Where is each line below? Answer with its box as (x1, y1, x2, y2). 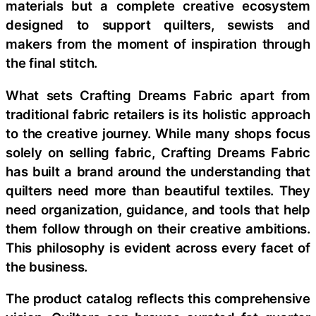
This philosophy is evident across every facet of (6, 239, 310, 255)
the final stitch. (6, 55, 98, 71)
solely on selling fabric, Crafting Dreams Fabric (6, 144, 310, 160)
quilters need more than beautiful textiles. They (6, 182, 310, 198)
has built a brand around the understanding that (6, 163, 310, 179)
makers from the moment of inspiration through (6, 36, 310, 51)
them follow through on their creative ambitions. (6, 220, 310, 236)
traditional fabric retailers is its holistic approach (6, 106, 310, 122)
